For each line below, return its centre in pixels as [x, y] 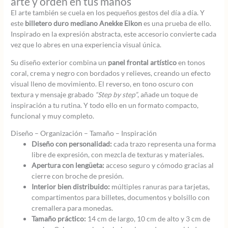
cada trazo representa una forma [164, 144]
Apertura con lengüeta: [68, 165]
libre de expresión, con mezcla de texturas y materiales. [118, 155]
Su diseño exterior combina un [60, 62]
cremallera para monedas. [73, 208]
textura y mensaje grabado [53, 94]
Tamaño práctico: [59, 219]
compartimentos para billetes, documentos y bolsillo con [121, 197]
